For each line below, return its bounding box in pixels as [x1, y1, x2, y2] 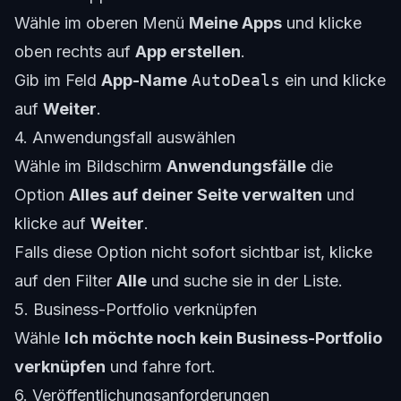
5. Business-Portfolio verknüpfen [14, 300, 257, 320]
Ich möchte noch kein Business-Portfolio [64, 328, 382, 348]
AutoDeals [192, 71, 280, 90]
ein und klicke [280, 71, 386, 90]
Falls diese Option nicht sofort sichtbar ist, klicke [14, 243, 372, 262]
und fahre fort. [106, 357, 216, 377]
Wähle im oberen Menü [14, 13, 189, 33]
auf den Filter [14, 271, 116, 291]
